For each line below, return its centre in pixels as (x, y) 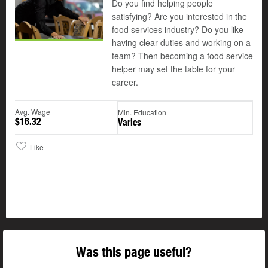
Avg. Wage (33, 112)
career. (125, 82)
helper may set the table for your (173, 69)
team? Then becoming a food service (182, 56)
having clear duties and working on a (181, 43)
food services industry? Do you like (178, 30)
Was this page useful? (134, 252)
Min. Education (142, 112)
